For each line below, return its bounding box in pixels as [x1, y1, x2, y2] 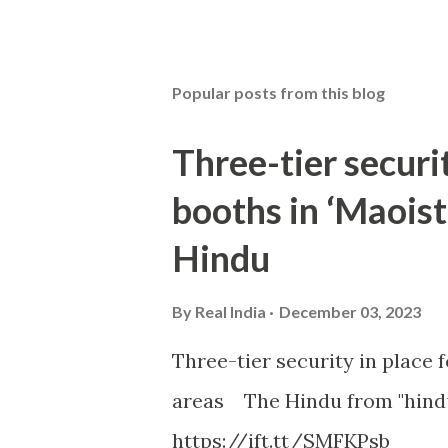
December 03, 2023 [279, 302, 421, 321]
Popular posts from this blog [172, 83, 385, 102]
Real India [195, 302, 266, 321]
